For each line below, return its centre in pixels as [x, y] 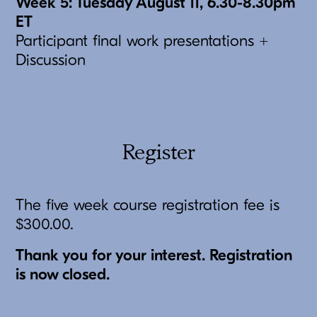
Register [158, 152]
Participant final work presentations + [143, 41]
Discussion [51, 60]
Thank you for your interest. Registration [154, 255]
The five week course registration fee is [148, 205]
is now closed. [63, 274]
